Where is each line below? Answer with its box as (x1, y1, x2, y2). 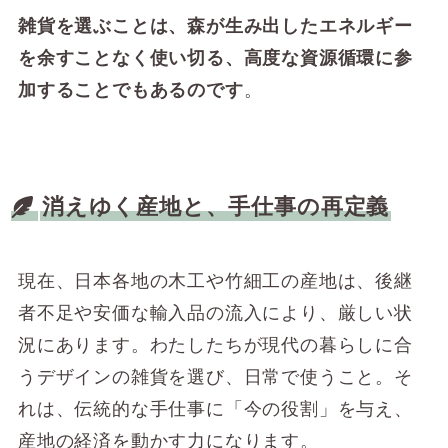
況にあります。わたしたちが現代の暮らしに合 (17, 334, 413, 355)
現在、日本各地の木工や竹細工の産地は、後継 (17, 270, 413, 291)
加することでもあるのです (17, 79, 244, 100)
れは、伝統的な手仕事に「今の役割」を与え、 (17, 398, 413, 419)
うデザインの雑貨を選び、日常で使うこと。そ (17, 366, 413, 387)
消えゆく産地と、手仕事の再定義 (42, 194, 390, 219)
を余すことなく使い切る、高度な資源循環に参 (17, 47, 413, 68)
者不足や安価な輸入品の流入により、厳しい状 (17, 302, 413, 323)
